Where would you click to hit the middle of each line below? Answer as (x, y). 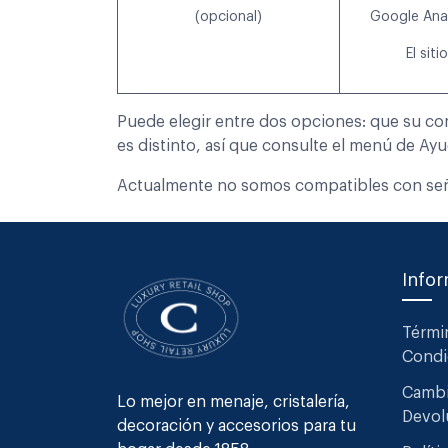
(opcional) (228, 17)
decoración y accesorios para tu (236, 425)
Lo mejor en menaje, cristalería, (233, 401)
